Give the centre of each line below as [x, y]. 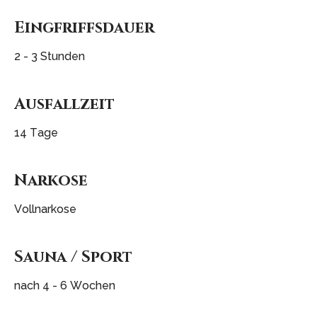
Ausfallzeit [64, 104]
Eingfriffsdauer [84, 27]
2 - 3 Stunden [50, 56]
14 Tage [36, 133]
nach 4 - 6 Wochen [65, 286]
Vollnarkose [45, 209]
